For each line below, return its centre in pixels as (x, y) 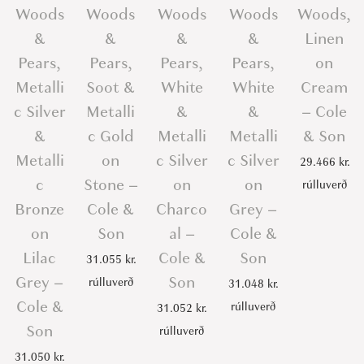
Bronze (40, 210)
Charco (182, 210)
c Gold (110, 136)
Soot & (111, 88)
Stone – (110, 185)
